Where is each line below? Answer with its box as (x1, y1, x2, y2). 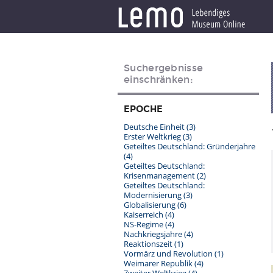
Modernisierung (124, 190, 183, 200)
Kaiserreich (124, 209, 165, 220)
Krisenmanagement (124, 170, 197, 181)
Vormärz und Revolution (124, 248, 214, 259)
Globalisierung (124, 199, 177, 210)
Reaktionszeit (124, 238, 174, 249)
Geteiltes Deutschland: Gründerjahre (124, 141, 255, 152)
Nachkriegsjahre (124, 229, 184, 239)
